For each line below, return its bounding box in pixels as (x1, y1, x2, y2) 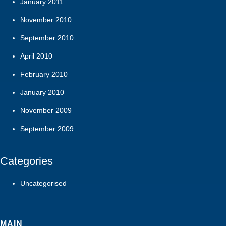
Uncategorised (20, 179, 67, 187)
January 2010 (20, 88, 64, 96)
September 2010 (20, 33, 74, 42)
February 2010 (20, 70, 68, 78)
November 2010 (20, 15, 72, 24)
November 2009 (20, 106, 72, 115)
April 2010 (20, 51, 52, 60)
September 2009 (20, 124, 74, 133)
